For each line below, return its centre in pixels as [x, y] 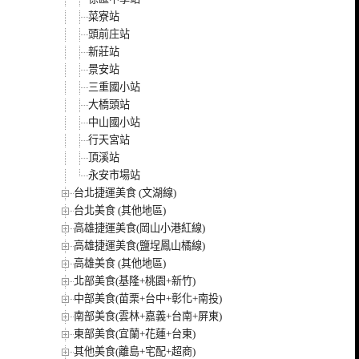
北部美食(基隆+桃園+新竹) [135, 280]
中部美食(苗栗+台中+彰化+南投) [148, 298]
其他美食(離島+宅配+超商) [135, 351]
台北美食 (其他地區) [120, 210]
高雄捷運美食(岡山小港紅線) [139, 228]
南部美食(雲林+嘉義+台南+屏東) [148, 316]
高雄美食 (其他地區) [120, 263]
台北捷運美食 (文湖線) [125, 192]
